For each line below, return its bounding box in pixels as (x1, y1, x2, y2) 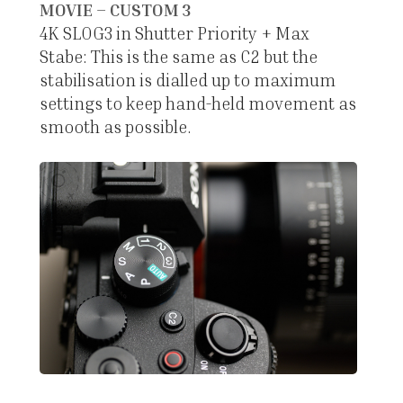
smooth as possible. (39, 116, 192, 138)
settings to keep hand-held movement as (39, 93, 356, 114)
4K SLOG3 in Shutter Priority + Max (39, 22, 309, 44)
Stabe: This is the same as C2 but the (39, 46, 318, 67)
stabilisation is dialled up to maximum (39, 69, 336, 91)
